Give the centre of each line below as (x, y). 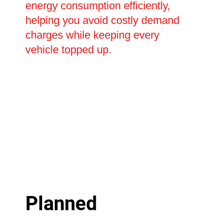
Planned (61, 203)
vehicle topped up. (68, 50)
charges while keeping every (92, 35)
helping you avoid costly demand (102, 21)
